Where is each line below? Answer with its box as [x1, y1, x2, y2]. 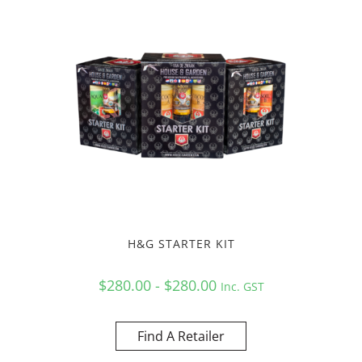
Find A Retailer [137, 326, 225, 345]
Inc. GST [220, 278, 264, 294]
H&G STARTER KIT [127, 235, 235, 251]
